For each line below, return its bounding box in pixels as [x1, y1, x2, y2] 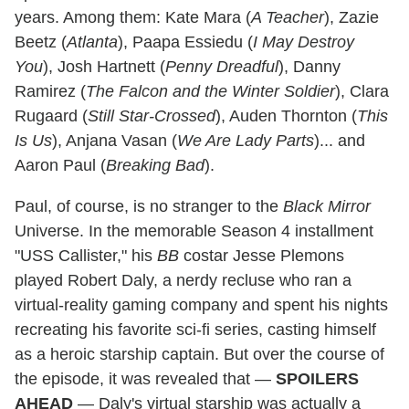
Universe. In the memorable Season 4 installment [15, 222, 373, 241]
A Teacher [251, 8, 324, 27]
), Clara [335, 82, 389, 101]
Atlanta [67, 33, 118, 52]
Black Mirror [283, 197, 371, 216]
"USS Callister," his [15, 246, 157, 266]
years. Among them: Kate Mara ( [15, 8, 251, 27]
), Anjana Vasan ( [52, 131, 177, 151]
